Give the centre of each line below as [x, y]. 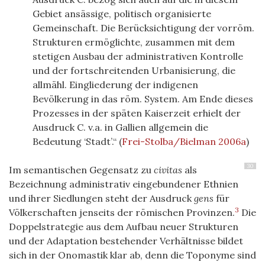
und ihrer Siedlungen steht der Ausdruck [101, 198]
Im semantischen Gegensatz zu [81, 170]
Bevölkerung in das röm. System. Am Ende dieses [143, 99]
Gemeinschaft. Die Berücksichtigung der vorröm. [143, 28]
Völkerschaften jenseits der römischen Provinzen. [122, 213]
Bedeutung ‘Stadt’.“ [76, 142]
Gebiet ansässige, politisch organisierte [122, 14]
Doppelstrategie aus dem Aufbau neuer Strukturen [124, 227]
